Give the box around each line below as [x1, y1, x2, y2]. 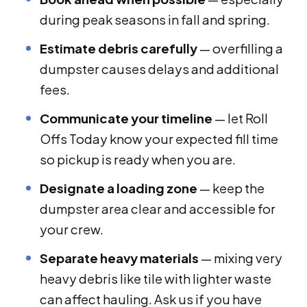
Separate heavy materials [40, 250, 199, 267]
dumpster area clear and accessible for [40, 201, 275, 217]
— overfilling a [197, 40, 283, 57]
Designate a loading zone [40, 180, 197, 197]
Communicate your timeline [40, 110, 212, 127]
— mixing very [199, 250, 282, 267]
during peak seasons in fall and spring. [40, 12, 270, 28]
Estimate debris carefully [40, 40, 197, 57]
